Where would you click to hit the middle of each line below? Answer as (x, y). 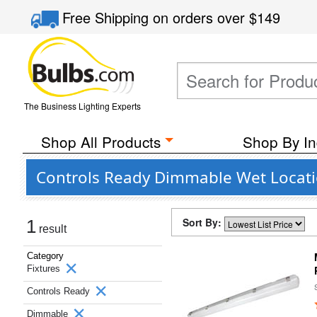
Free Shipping (108, 17)
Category (45, 256)
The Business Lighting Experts (82, 106)
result (51, 229)
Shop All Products (100, 142)
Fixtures (45, 269)
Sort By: (203, 222)
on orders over (201, 17)
